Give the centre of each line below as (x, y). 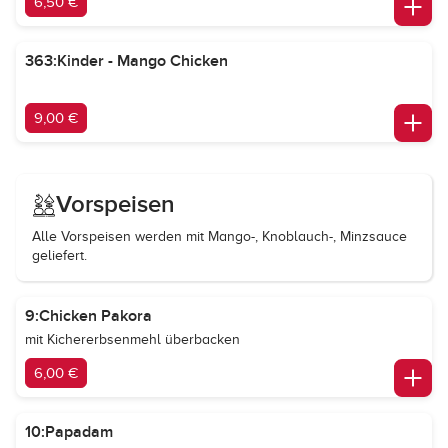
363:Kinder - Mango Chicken (126, 61)
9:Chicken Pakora (88, 316)
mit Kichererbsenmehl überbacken (132, 339)
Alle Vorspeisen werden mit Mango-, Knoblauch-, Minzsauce (219, 236)
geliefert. (59, 255)
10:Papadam (69, 432)
